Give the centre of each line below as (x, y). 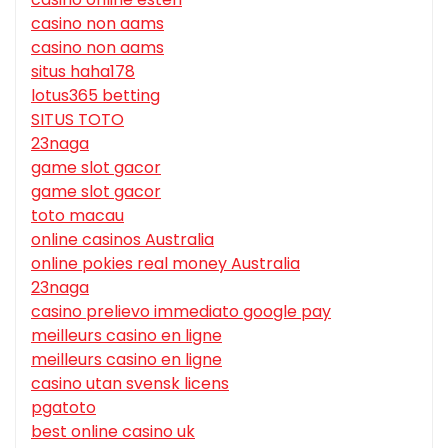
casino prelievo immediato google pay (181, 312)
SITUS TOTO (77, 120)
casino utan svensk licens (130, 384)
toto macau (77, 216)
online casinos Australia (122, 240)
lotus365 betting (95, 96)
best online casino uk (113, 432)
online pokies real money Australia (165, 264)
